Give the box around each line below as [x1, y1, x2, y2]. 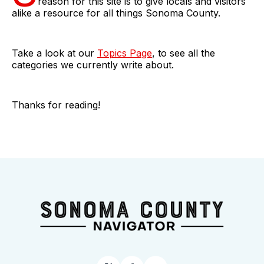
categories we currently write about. [12, 58, 174, 71]
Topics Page [97, 47, 152, 59]
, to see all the [152, 47, 215, 59]
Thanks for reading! [12, 98, 100, 111]
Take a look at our [12, 47, 97, 59]
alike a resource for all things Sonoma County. [12, 6, 220, 19]
